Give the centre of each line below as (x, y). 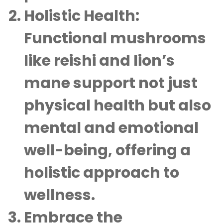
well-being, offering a (107, 150)
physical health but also (117, 106)
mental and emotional (111, 128)
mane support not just (111, 83)
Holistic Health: (82, 16)
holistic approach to (102, 173)
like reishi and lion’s (99, 61)
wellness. (59, 195)
